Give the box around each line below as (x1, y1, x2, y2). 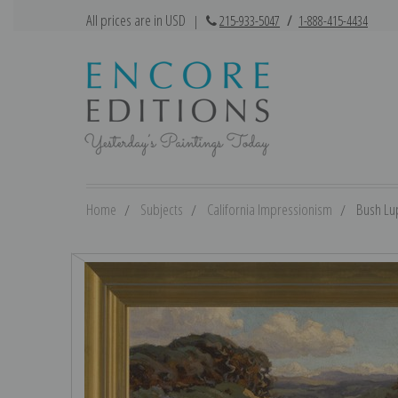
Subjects (140, 198, 183, 219)
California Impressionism (207, 198, 332, 219)
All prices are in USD (86, 10, 188, 30)
